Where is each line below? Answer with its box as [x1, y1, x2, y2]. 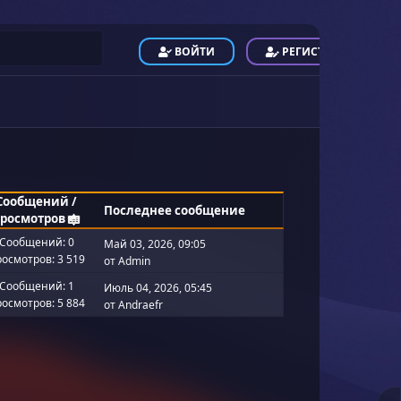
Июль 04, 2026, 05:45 [103, 279, 212, 295]
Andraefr [117, 296, 163, 312]
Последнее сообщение [103, 201, 245, 218]
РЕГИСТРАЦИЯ [281, 44, 362, 60]
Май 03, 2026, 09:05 [103, 235, 206, 252]
